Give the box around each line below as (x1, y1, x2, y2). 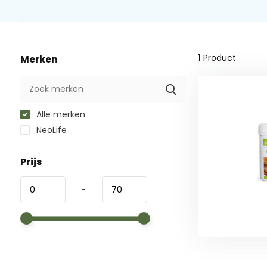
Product (200, 52, 236, 64)
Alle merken (33, 108, 85, 121)
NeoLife (33, 124, 67, 136)
